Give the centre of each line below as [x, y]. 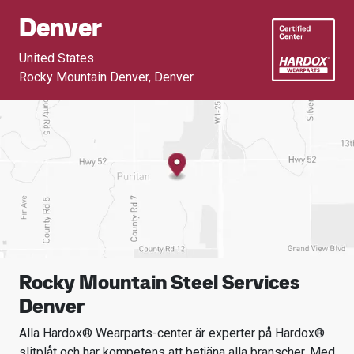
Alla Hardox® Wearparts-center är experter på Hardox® [172, 333]
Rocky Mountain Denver [84, 77]
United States [56, 58]
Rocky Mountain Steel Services [159, 282]
